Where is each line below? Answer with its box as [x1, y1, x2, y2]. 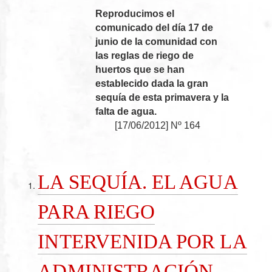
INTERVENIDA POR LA [38, 230, 247, 253]
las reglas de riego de [95, 50, 194, 61]
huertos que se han [95, 64, 185, 75]
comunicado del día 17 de [95, 22, 214, 33]
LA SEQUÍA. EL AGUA [38, 171, 238, 194]
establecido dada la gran [95, 78, 209, 89]
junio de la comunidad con [95, 36, 218, 47]
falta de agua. [95, 106, 157, 117]
